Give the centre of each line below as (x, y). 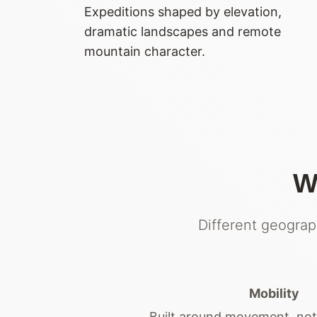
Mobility (274, 293)
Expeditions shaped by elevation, (183, 11)
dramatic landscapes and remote (183, 31)
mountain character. (145, 51)
